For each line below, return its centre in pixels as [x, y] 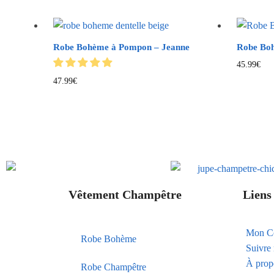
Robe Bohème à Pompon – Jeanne [122, 47]
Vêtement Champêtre [125, 194]
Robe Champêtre [113, 267]
